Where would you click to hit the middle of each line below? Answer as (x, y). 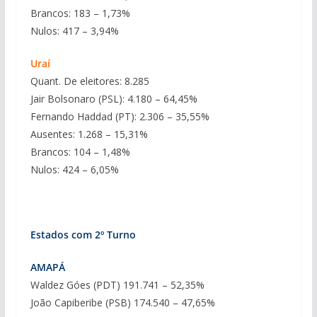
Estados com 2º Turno (83, 234)
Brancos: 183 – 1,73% (80, 13)
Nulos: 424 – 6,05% (74, 169)
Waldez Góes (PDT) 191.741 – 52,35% (117, 284)
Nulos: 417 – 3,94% (74, 30)
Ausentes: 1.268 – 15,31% (89, 134)
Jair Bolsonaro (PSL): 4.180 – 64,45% (114, 98)
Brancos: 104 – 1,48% (80, 151)
